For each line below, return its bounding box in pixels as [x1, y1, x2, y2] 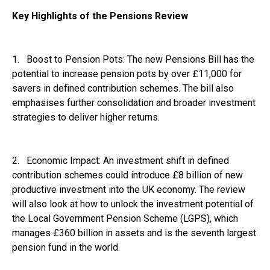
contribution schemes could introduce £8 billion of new [12, 169, 243, 181]
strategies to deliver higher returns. [12, 111, 160, 123]
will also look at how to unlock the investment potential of [12, 198, 254, 210]
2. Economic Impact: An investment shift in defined [12, 154, 229, 166]
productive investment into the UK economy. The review [12, 183, 245, 195]
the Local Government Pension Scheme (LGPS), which [12, 212, 238, 224]
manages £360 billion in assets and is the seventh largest [12, 227, 256, 239]
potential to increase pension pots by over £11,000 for [12, 67, 242, 80]
